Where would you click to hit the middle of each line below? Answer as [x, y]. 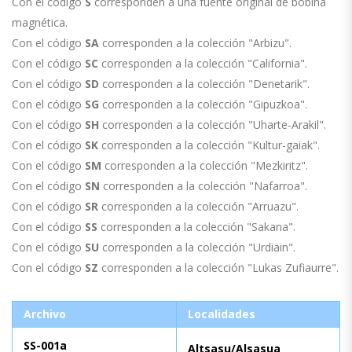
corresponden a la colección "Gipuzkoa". [203, 104]
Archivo [45, 313]
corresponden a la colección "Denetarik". [204, 84]
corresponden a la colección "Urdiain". [197, 247]
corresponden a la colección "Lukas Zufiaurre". [218, 268]
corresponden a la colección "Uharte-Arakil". [213, 125]
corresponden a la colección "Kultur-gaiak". [209, 145]
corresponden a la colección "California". [203, 63]
